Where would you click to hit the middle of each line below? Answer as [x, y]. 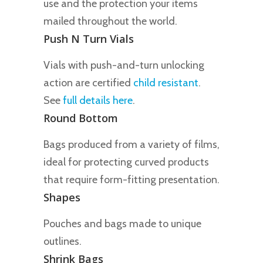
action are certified [88, 82]
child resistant [166, 82]
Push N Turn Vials [89, 38]
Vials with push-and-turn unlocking [124, 65]
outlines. [63, 241]
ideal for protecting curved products [126, 162]
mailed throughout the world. [110, 21]
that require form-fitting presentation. [131, 179]
